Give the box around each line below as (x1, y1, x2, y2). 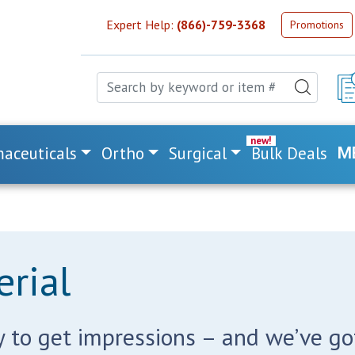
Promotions (290, 17, 344, 32)
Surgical (169, 143, 227, 164)
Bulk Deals (251, 143, 328, 164)
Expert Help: (106, 17, 177, 32)
